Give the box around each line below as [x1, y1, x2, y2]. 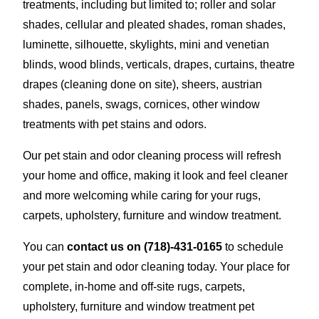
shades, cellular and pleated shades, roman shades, [23, 18, 286, 31]
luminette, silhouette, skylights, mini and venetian [23, 38, 269, 51]
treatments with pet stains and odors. [23, 117, 206, 130]
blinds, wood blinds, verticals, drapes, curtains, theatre [23, 58, 295, 70]
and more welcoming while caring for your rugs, [23, 189, 261, 202]
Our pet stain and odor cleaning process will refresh [23, 149, 281, 162]
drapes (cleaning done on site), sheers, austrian [23, 78, 262, 90]
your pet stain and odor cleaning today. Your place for [23, 260, 290, 273]
